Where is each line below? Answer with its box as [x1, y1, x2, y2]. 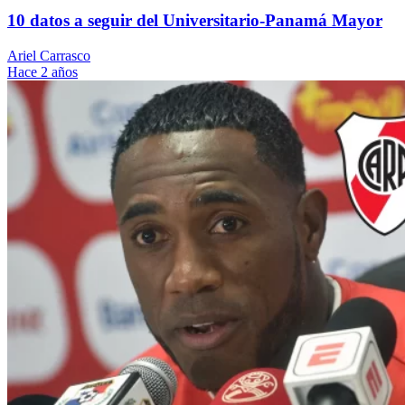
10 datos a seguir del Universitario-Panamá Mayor [7, 11, 382, 31]
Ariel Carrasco [7, 48, 90, 64]
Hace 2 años [7, 64, 78, 80]
